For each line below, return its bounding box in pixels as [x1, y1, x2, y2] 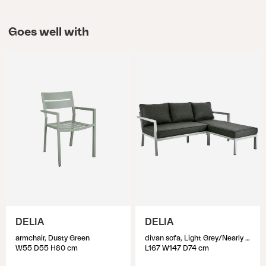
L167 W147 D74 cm [145, 245, 209, 252]
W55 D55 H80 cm [15, 245, 78, 252]
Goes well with [8, 26, 89, 38]
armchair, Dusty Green [15, 235, 90, 242]
